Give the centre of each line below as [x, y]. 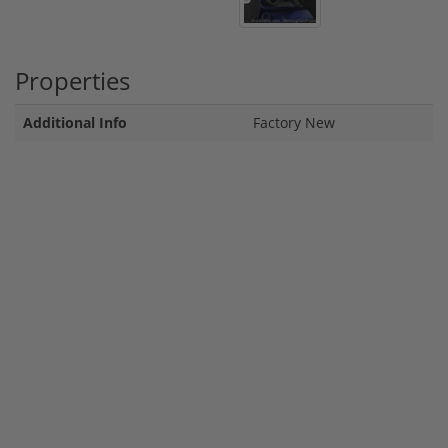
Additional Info [75, 122]
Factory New [294, 122]
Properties [72, 80]
